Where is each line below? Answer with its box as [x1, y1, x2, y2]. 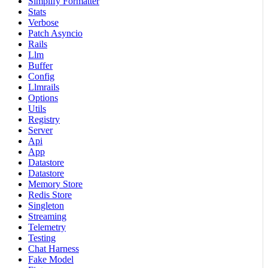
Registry [28, 114, 60, 125]
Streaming [28, 211, 66, 222]
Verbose [28, 17, 59, 28]
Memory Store [28, 179, 83, 190]
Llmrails [28, 82, 59, 93]
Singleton [28, 200, 64, 211]
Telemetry [28, 222, 66, 233]
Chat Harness [28, 243, 79, 254]
